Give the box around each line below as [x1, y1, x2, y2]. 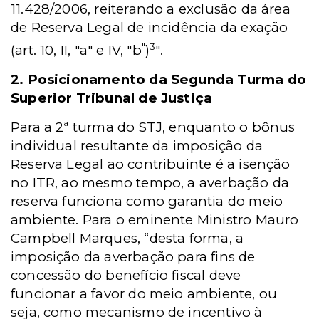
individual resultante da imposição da [11, 137, 263, 155]
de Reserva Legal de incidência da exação [11, 19, 288, 36]
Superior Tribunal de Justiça [11, 90, 213, 107]
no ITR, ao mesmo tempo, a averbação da [11, 174, 290, 192]
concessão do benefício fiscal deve [11, 267, 241, 284]
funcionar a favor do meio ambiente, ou [11, 286, 278, 303]
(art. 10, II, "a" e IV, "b [11, 42, 142, 59]
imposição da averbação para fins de [11, 249, 256, 266]
